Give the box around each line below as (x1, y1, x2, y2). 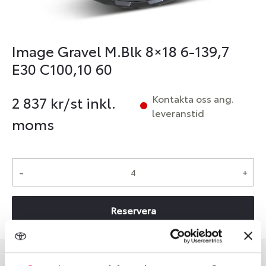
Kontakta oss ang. (152, 91, 234, 105)
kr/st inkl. (47, 92, 116, 112)
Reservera (110, 203, 156, 217)
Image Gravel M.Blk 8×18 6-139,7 (12, 40, 229, 61)
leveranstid (152, 106, 204, 119)
